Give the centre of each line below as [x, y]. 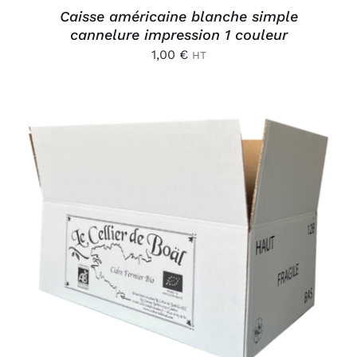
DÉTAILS [73, 247]
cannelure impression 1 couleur [178, 34]
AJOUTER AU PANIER [166, 230]
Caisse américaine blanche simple [178, 16]
